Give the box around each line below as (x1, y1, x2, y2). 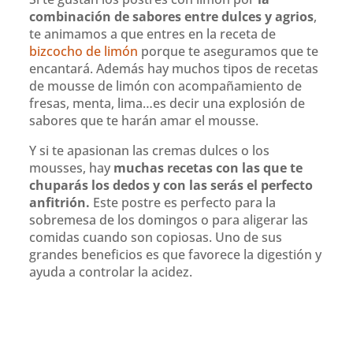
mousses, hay (29, 158, 114, 176)
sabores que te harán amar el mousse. (29, 111, 259, 129)
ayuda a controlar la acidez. (29, 262, 193, 281)
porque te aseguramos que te (138, 42, 319, 60)
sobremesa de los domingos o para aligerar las (29, 210, 309, 229)
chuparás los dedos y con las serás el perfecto (29, 176, 314, 194)
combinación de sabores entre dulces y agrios (29, 7, 314, 25)
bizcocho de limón (29, 42, 139, 60)
